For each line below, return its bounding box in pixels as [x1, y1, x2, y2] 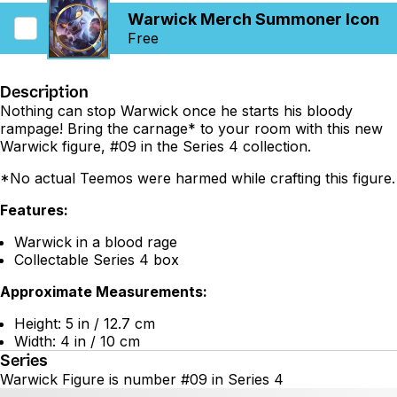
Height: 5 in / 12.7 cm [14, 314, 155, 332]
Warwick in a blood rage [14, 232, 177, 251]
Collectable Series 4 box [14, 250, 179, 269]
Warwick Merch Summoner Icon [128, 9, 379, 28]
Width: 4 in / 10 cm [14, 331, 140, 350]
